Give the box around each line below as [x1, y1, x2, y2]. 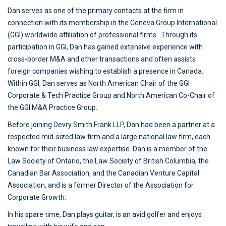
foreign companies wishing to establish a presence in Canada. [8, 67, 205, 75]
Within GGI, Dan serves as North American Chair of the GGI [8, 79, 190, 87]
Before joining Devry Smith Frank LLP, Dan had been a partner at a [8, 121, 215, 129]
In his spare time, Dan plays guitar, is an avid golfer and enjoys [8, 210, 202, 218]
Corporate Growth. [8, 193, 66, 201]
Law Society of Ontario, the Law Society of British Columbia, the [8, 157, 209, 165]
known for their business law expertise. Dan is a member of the [8, 145, 207, 153]
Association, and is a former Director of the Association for [8, 181, 194, 189]
